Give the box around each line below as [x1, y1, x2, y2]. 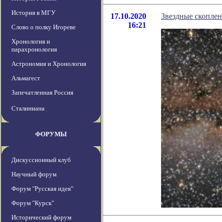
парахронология [11, 46, 57, 54]
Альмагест [11, 74, 40, 82]
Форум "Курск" [11, 199, 54, 207]
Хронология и [11, 38, 50, 46]
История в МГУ [11, 9, 55, 17]
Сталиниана [11, 105, 45, 112]
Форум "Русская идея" [11, 185, 73, 193]
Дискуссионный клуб [11, 156, 71, 164]
